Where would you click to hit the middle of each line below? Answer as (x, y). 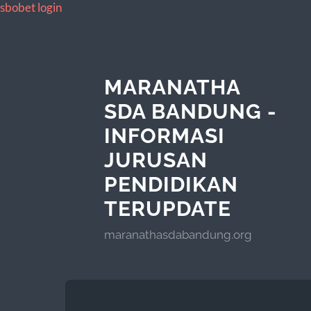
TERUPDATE (167, 208)
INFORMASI (164, 135)
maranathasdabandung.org (178, 234)
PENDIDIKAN (171, 184)
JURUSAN (155, 160)
